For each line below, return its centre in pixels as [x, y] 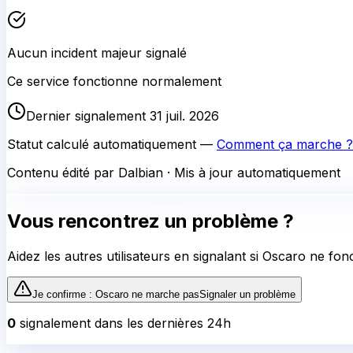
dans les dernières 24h [161, 323]
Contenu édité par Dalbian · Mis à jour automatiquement [174, 172]
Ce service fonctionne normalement [114, 81]
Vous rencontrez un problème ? [150, 221]
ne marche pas [164, 295]
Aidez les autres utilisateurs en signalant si [135, 256]
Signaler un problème [247, 295]
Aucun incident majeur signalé [97, 52]
